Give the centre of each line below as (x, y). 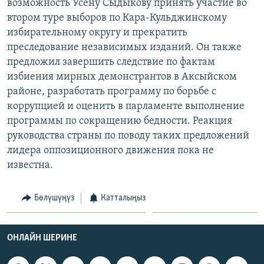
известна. (30, 165)
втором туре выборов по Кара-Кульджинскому (117, 18)
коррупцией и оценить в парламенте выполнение (126, 106)
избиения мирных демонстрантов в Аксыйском (122, 77)
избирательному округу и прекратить (97, 32)
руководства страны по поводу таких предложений (128, 136)
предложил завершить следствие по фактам (111, 62)
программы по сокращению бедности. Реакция (120, 121)
